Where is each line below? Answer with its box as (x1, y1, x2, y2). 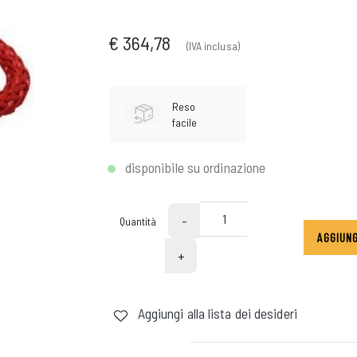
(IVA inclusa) (186, 39, 240, 53)
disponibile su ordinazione (124, 158, 266, 176)
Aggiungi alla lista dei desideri (134, 304, 297, 323)
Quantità (119, 214, 157, 228)
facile (171, 115, 198, 129)
